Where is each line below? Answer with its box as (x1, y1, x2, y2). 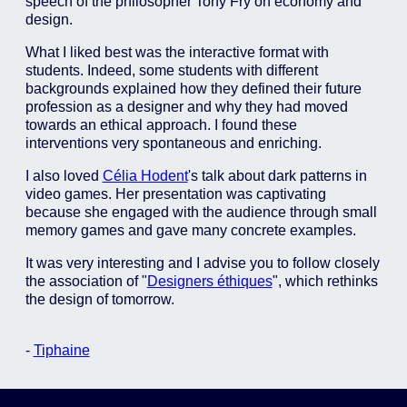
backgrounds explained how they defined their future (25, 81, 362, 96)
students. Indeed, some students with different (25, 63, 318, 78)
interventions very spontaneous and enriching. (25, 135, 322, 151)
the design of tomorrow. (25, 292, 174, 307)
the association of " (25, 273, 147, 289)
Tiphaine (33, 342, 90, 358)
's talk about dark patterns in (187, 168, 367, 184)
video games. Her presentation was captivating (25, 186, 326, 202)
